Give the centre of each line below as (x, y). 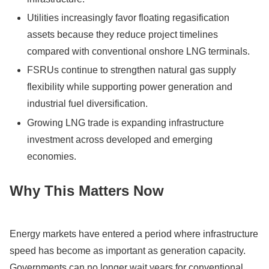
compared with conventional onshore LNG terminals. (139, 52)
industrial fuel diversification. (88, 104)
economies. (52, 156)
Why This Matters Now (87, 191)
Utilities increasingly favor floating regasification (128, 18)
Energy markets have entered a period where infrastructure (134, 234)
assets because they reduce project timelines (123, 35)
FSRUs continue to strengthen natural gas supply (132, 70)
